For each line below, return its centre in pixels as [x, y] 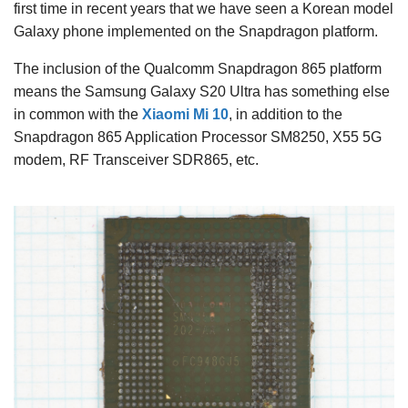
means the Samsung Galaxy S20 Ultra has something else [202, 91]
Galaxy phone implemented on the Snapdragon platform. [196, 31]
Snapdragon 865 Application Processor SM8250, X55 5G [198, 137]
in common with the [78, 114]
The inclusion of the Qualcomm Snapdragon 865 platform [198, 68]
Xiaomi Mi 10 [185, 114]
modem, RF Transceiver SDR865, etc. [136, 159]
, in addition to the [286, 114]
